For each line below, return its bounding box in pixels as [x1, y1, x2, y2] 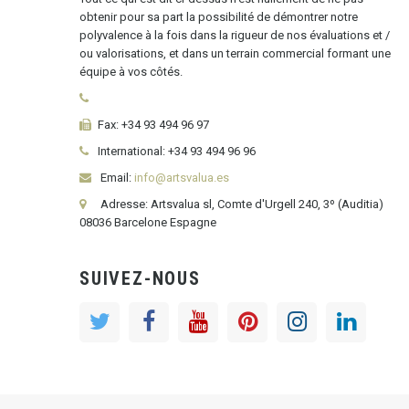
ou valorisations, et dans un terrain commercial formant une [79, 47, 391, 61]
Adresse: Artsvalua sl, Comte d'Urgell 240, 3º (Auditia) [98, 197, 383, 212]
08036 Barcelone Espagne [79, 215, 216, 230]
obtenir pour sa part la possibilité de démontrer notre [79, 10, 358, 25]
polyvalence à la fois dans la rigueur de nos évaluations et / [79, 28, 390, 43]
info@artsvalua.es [134, 171, 229, 185]
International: [98, 144, 165, 159]
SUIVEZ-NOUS [79, 267, 201, 290]
